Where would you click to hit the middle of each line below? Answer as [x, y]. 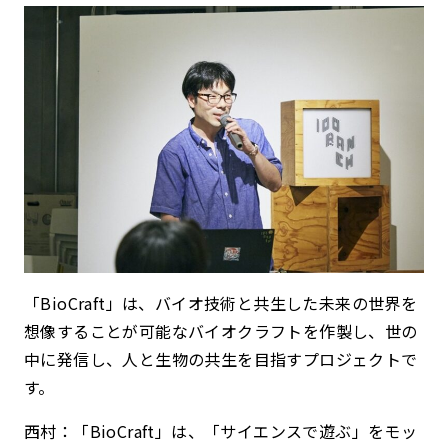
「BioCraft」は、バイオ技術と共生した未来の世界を [221, 302]
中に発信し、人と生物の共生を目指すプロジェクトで [221, 358]
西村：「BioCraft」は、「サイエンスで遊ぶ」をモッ [221, 430]
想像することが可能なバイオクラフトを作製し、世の [221, 330]
